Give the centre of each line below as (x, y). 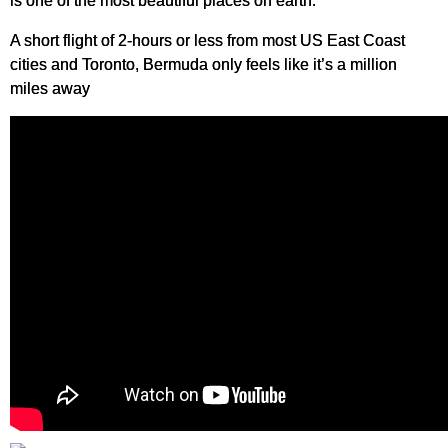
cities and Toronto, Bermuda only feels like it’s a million (203, 64)
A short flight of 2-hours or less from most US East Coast (207, 40)
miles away (50, 88)
